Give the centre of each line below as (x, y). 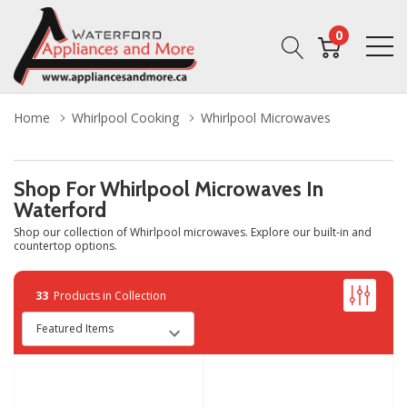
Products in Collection (107, 295)
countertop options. (65, 246)
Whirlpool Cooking (125, 118)
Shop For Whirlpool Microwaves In (169, 189)
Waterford (60, 210)
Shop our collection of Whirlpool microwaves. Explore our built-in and (193, 232)
